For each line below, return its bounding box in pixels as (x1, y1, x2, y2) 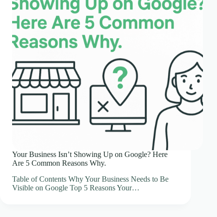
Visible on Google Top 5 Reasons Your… (12, 184, 139, 192)
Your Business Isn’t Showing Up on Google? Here (12, 150, 168, 159)
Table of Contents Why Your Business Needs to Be (12, 175, 169, 184)
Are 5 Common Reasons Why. (12, 159, 106, 168)
